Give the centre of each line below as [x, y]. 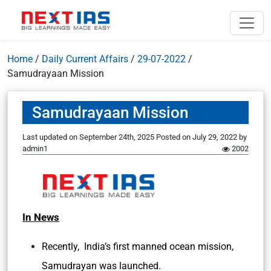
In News [41, 217]
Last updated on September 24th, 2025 [89, 137]
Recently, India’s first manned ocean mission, [138, 247]
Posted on [174, 137]
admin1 [35, 149]
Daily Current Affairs [85, 59]
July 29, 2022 [215, 137]
